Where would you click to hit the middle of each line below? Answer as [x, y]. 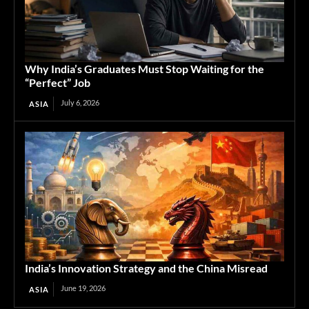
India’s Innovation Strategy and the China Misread [146, 268]
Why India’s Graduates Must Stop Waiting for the [144, 68]
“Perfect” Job [58, 82]
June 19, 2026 [83, 288]
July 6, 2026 [80, 102]
